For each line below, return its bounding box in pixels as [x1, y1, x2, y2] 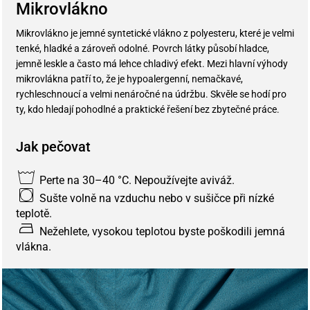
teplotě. [16, 206, 52, 220]
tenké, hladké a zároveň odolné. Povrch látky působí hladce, [16, 42, 269, 54]
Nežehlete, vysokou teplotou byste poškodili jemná [37, 224, 285, 238]
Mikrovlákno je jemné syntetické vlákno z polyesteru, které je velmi [16, 27, 294, 39]
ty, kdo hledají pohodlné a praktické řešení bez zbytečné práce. [16, 103, 280, 115]
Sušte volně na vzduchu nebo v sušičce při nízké [37, 191, 274, 205]
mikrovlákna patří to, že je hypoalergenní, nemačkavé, [16, 73, 243, 84]
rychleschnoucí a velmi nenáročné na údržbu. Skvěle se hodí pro [16, 88, 286, 100]
